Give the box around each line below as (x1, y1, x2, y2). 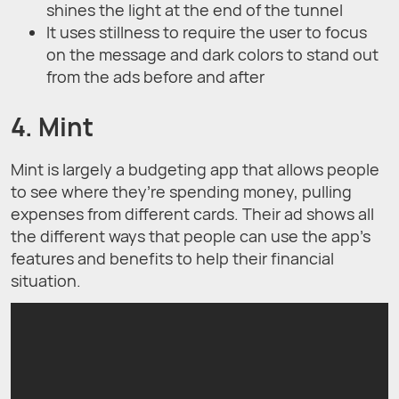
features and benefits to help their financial (11, 247, 334, 269)
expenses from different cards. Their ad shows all (11, 202, 374, 224)
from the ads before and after (46, 65, 265, 87)
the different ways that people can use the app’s (11, 224, 370, 247)
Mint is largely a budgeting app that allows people (11, 158, 379, 180)
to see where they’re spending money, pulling (11, 180, 352, 202)
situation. (11, 269, 81, 291)
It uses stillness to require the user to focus (46, 20, 367, 43)
